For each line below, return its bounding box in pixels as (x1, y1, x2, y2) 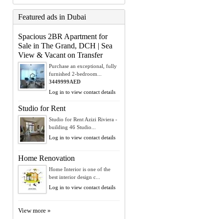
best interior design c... (49, 174, 100, 180)
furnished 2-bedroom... (49, 70, 102, 77)
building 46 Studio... (49, 124, 96, 130)
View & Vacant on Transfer (18, 50, 103, 59)
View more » (18, 206, 51, 214)
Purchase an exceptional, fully (49, 63, 117, 69)
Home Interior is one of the (49, 166, 110, 172)
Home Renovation (18, 153, 75, 162)
